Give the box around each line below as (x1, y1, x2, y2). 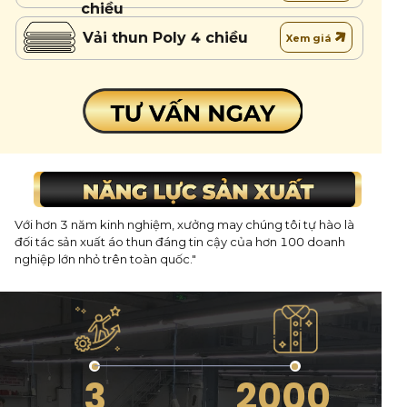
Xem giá (285, 31, 331, 45)
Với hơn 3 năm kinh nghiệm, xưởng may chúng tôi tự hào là (14, 217, 354, 233)
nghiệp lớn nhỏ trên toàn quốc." (14, 252, 196, 267)
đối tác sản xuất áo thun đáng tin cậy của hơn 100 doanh (14, 234, 345, 250)
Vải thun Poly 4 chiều (83, 28, 248, 46)
